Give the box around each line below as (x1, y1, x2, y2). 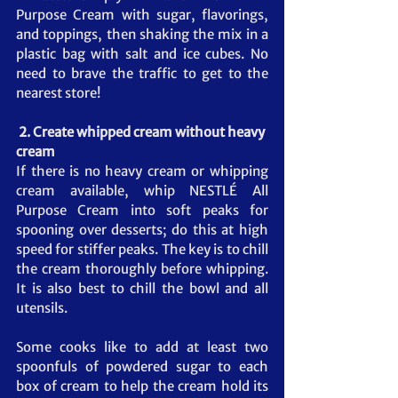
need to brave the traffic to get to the (16, 64, 268, 82)
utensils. (16, 298, 70, 316)
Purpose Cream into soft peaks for (16, 201, 268, 219)
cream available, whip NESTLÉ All (16, 181, 268, 199)
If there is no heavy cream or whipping (16, 162, 268, 179)
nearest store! (16, 84, 100, 101)
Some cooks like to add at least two (16, 338, 268, 355)
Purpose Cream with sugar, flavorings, (16, 5, 268, 23)
